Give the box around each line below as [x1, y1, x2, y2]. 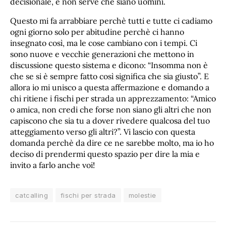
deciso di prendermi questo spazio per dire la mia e [10, 148, 200, 159]
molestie [128, 191, 156, 199]
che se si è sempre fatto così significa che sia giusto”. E [10, 71, 209, 81]
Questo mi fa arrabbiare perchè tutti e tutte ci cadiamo [10, 15, 212, 26]
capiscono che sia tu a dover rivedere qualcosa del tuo [10, 115, 210, 126]
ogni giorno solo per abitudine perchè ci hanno [10, 26, 184, 37]
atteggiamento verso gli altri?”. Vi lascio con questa [10, 126, 195, 137]
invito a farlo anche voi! [10, 159, 95, 170]
